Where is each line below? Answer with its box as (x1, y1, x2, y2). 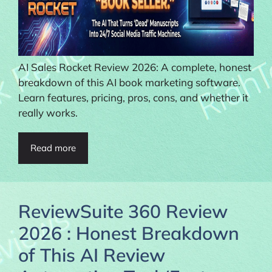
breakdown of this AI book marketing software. (18, 75, 240, 89)
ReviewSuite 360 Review (18, 199, 228, 223)
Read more (30, 141, 76, 154)
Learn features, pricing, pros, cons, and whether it (18, 90, 248, 104)
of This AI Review (18, 243, 165, 267)
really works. (18, 106, 78, 119)
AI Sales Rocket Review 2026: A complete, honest (18, 60, 251, 73)
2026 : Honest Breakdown (18, 221, 239, 245)
